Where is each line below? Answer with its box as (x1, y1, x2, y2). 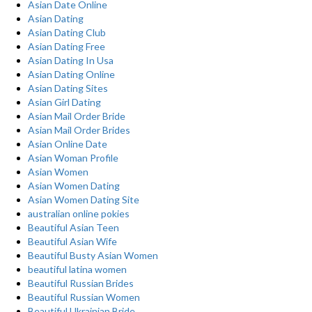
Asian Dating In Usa (28, 54, 114, 66)
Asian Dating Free (28, 40, 105, 52)
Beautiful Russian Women (28, 291, 140, 303)
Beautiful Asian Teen (28, 221, 119, 233)
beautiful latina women (28, 263, 127, 275)
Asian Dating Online (28, 68, 115, 80)
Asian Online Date (28, 138, 107, 150)
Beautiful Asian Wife (28, 235, 117, 247)
